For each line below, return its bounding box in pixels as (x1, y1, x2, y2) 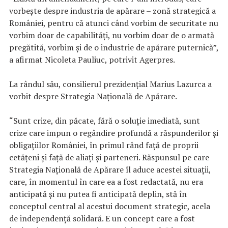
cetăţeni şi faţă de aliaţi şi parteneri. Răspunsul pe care (9, 152, 209, 163)
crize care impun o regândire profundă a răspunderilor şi (9, 127, 218, 139)
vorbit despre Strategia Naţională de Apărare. (9, 91, 177, 102)
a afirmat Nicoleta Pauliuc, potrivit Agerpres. (9, 54, 175, 66)
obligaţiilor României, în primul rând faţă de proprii (9, 139, 198, 151)
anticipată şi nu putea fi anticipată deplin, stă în (9, 188, 187, 200)
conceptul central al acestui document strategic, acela (9, 201, 210, 212)
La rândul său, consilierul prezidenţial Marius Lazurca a (9, 78, 212, 90)
